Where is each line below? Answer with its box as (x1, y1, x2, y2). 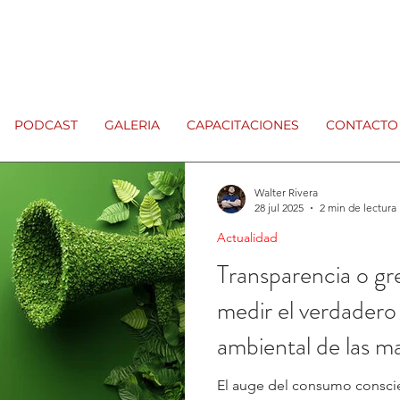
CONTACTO (326, 117, 398, 133)
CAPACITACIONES (187, 117, 299, 133)
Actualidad (217, 229, 278, 246)
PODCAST (14, 117, 78, 133)
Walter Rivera (254, 186, 318, 199)
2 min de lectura (320, 201, 396, 214)
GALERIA (104, 117, 160, 133)
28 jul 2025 (254, 201, 304, 214)
